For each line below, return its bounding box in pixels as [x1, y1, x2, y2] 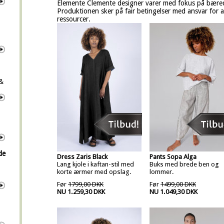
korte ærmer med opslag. [57, 168, 131, 175]
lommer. [149, 168, 174, 175]
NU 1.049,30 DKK [149, 188, 197, 195]
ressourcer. [57, 15, 90, 23]
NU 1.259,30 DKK [57, 188, 105, 195]
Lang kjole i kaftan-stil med [57, 160, 134, 168]
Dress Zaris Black [57, 153, 107, 160]
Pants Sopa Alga [149, 153, 196, 160]
